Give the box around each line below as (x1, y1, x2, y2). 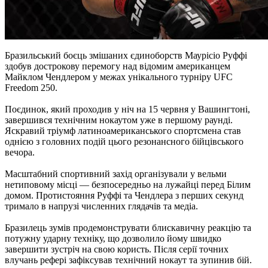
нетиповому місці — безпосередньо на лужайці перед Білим (5, 179, 251, 190)
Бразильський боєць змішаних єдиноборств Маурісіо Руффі (5, 50, 247, 61)
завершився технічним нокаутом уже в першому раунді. (5, 115, 233, 126)
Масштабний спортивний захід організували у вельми (5, 169, 227, 179)
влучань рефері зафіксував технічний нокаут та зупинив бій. (5, 255, 252, 266)
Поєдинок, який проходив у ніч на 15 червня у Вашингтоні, (5, 104, 250, 115)
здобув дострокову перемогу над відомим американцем (5, 61, 230, 72)
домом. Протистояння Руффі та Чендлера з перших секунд (5, 190, 243, 201)
